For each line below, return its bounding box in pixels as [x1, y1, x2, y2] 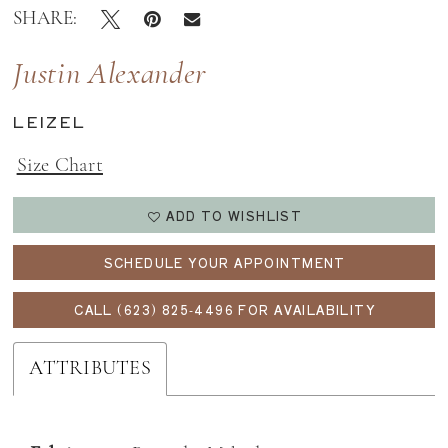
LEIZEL [13, 110, 87, 133]
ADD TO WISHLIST [166, 206, 303, 224]
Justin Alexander [13, 60, 207, 92]
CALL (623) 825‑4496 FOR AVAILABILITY [74, 301, 376, 319]
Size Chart [16, 155, 103, 176]
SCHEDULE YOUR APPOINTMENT [103, 253, 346, 271]
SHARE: [13, 9, 78, 29]
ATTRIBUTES [29, 358, 151, 379]
